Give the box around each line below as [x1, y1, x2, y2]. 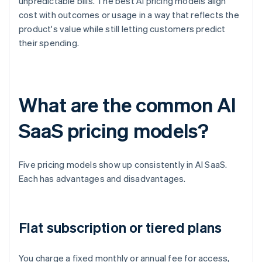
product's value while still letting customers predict [19, 23, 226, 35]
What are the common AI [19, 92, 236, 118]
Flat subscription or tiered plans [19, 218, 222, 237]
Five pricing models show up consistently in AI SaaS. [19, 158, 227, 171]
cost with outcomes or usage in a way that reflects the [19, 9, 239, 21]
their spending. [19, 37, 79, 49]
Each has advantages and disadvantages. [19, 173, 186, 185]
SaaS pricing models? [19, 118, 209, 143]
